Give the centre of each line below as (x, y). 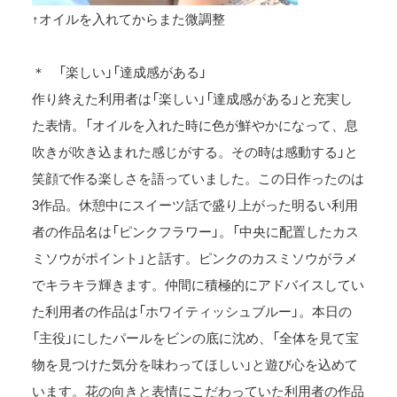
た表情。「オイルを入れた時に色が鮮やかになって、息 (195, 125)
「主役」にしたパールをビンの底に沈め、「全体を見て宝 (196, 337)
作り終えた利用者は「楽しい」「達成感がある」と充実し (193, 98)
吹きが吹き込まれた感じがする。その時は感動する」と (195, 151)
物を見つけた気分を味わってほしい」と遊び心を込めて (195, 364)
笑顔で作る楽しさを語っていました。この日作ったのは (198, 178)
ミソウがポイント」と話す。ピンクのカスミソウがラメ (195, 257)
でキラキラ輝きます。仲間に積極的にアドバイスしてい (198, 284)
